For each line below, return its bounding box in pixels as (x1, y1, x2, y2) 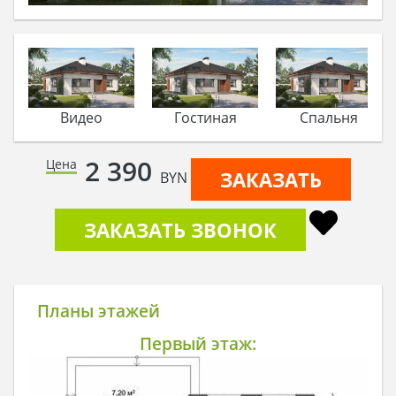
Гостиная (173, 107, 237, 127)
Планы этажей (36, 299, 160, 324)
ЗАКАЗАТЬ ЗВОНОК (84, 217, 277, 244)
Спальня (300, 107, 358, 127)
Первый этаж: (140, 331, 256, 355)
